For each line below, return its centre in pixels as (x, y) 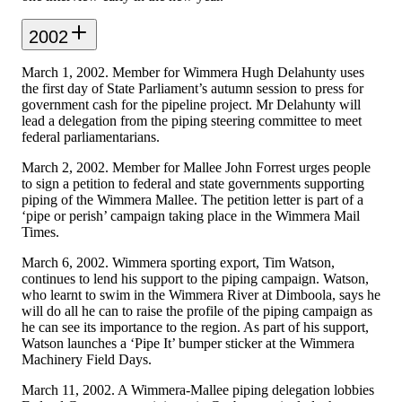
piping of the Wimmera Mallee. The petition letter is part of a (192, 199)
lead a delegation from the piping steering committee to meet (192, 120)
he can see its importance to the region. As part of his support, (195, 327)
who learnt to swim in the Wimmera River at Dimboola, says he (201, 294)
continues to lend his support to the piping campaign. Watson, (195, 278)
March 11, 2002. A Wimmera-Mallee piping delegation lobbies (198, 389)
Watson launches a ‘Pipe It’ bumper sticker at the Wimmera (188, 343)
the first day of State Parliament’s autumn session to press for (192, 88)
